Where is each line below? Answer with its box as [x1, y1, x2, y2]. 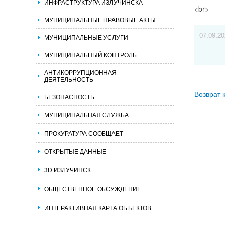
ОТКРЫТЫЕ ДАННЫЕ [44, 147, 106, 155]
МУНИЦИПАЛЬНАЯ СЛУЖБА [44, 110, 129, 119]
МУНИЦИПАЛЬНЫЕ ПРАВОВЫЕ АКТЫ [44, 15, 156, 24]
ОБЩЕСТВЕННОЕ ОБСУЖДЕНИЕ [44, 184, 141, 193]
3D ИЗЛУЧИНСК [44, 165, 91, 174]
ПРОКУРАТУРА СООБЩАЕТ [44, 129, 123, 137]
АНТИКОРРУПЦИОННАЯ [44, 68, 117, 76]
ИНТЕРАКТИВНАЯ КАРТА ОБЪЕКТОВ [44, 203, 151, 212]
